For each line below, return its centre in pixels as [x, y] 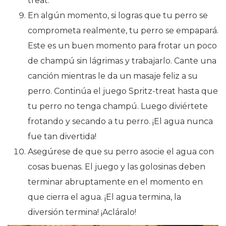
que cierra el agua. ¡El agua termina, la [104, 197]
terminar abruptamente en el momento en [115, 182]
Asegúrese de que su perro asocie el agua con [121, 151]
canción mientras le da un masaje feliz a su [113, 76]
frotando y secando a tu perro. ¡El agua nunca [120, 121]
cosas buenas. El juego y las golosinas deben [117, 166]
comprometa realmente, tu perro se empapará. [123, 30]
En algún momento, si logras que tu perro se [118, 15]
